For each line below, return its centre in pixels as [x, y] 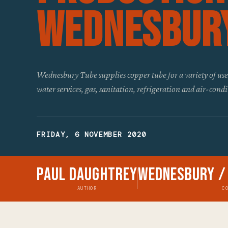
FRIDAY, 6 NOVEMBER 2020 [92, 134]
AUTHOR [87, 188]
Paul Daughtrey [87, 175]
